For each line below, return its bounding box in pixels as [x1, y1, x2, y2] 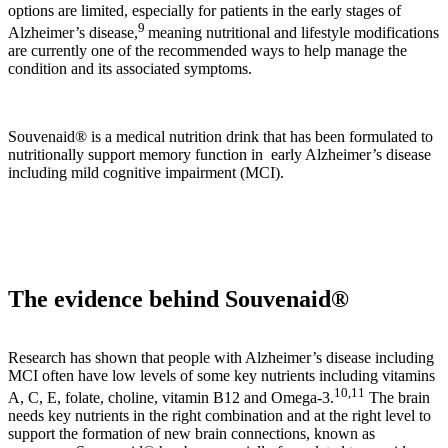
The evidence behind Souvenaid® [8, 285, 349, 312]
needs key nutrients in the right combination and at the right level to [8, 407, 431, 425]
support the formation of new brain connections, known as [8, 425, 375, 443]
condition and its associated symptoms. [8, 60, 252, 78]
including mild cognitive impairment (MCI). [8, 164, 284, 182]
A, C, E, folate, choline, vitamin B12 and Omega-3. [8, 389, 334, 407]
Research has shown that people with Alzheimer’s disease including [8, 348, 434, 366]
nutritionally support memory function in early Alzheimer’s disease [8, 146, 431, 164]
